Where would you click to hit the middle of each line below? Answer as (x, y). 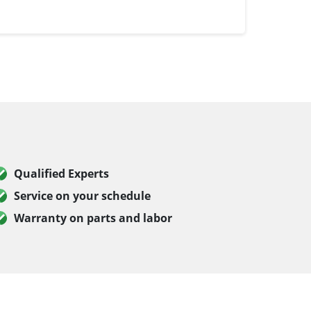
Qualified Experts (61, 174)
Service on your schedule (82, 196)
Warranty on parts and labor (93, 218)
